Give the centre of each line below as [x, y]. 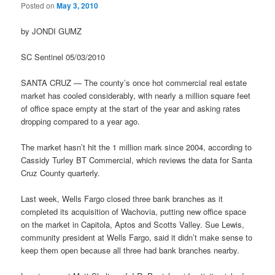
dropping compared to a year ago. [81, 121]
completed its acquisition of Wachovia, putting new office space [134, 212]
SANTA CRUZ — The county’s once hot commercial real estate [134, 82]
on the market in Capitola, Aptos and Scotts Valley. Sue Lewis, [133, 225]
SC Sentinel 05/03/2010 [63, 56]
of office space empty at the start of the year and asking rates [131, 108]
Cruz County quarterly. [61, 172]
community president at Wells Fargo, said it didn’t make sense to [137, 238]
